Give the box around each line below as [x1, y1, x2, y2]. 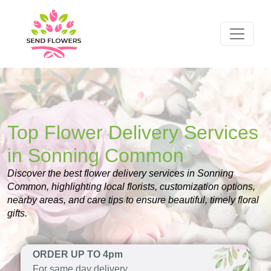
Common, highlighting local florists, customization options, [7, 181, 255, 192]
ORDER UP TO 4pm [32, 249, 123, 260]
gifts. [7, 208, 27, 218]
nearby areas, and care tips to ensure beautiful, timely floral [7, 195, 259, 205]
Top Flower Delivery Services [7, 122, 258, 143]
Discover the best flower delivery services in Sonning [7, 168, 233, 178]
